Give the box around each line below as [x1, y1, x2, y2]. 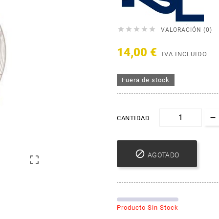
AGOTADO [148, 151, 179, 159]
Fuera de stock [122, 76, 170, 84]
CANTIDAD [117, 114, 150, 122]
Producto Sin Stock [117, 203, 178, 211]
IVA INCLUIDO [162, 50, 207, 58]
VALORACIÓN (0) [161, 26, 212, 33]
